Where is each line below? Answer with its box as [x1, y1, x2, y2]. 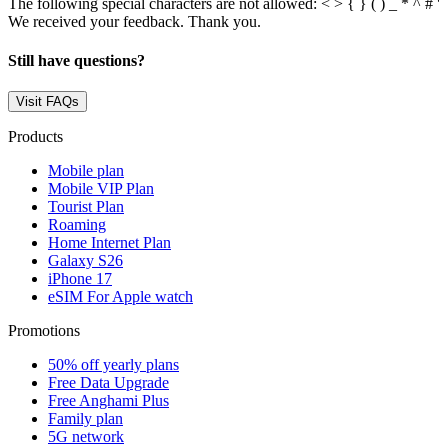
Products [8, 128, 63, 146]
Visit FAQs [16, 94, 79, 110]
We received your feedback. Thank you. [8, 12, 261, 30]
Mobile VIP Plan [48, 180, 154, 198]
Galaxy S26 [48, 252, 123, 270]
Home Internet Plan [48, 234, 171, 252]
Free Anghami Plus [48, 392, 169, 410]
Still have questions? [8, 52, 145, 70]
